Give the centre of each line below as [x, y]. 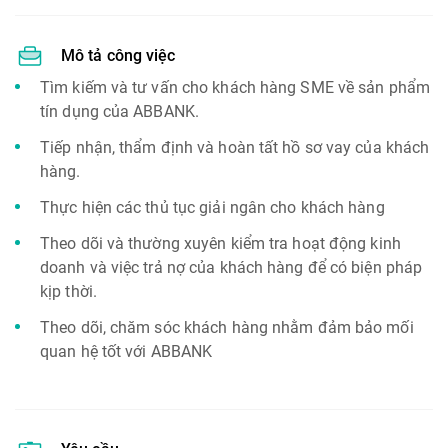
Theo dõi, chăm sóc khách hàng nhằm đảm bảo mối [227, 327]
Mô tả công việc [118, 55]
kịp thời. [68, 291]
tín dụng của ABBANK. [119, 111]
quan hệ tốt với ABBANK [126, 351]
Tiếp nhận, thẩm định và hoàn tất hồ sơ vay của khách [235, 147]
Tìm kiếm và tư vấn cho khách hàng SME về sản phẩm [235, 87]
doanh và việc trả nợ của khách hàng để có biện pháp [231, 267]
